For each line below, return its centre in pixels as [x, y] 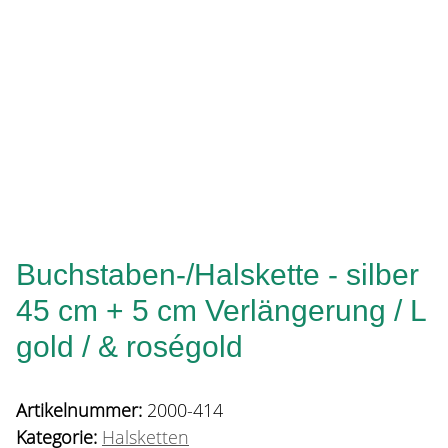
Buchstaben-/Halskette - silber [217, 275]
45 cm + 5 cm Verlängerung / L [221, 311]
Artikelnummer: [81, 410]
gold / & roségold [129, 347]
